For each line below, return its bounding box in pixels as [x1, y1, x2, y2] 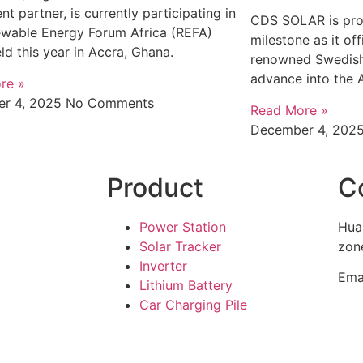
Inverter [139, 257, 187, 274]
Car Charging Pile [139, 296, 247, 313]
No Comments [66, 94, 155, 111]
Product [107, 171, 203, 203]
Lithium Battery [139, 276, 233, 293]
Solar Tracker [139, 237, 221, 254]
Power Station [139, 218, 226, 235]
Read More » [250, 101, 328, 118]
